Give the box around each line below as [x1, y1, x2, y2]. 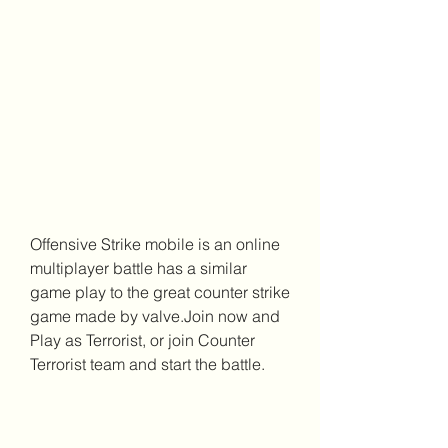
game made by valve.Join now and [30, 306, 280, 326]
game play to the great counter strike [30, 282, 290, 302]
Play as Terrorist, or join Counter [30, 330, 255, 350]
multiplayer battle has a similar [30, 258, 247, 278]
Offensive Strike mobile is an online [30, 234, 280, 254]
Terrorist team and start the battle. [30, 354, 265, 374]
